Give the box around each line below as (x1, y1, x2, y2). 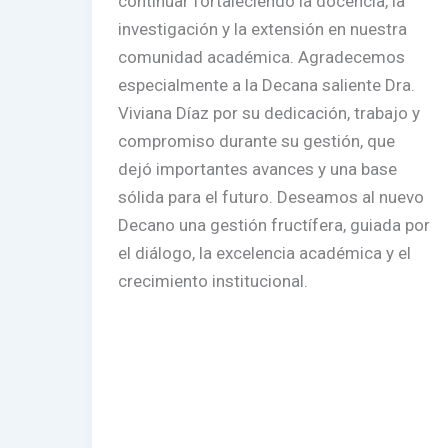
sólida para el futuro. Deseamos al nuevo (117, 187, 424, 208)
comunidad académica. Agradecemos (117, 47, 405, 68)
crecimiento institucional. (117, 271, 316, 292)
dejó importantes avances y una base (117, 159, 397, 180)
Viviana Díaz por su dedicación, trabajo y (117, 103, 420, 124)
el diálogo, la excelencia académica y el (117, 243, 411, 264)
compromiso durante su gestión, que (117, 131, 395, 152)
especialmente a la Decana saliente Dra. (117, 75, 415, 96)
